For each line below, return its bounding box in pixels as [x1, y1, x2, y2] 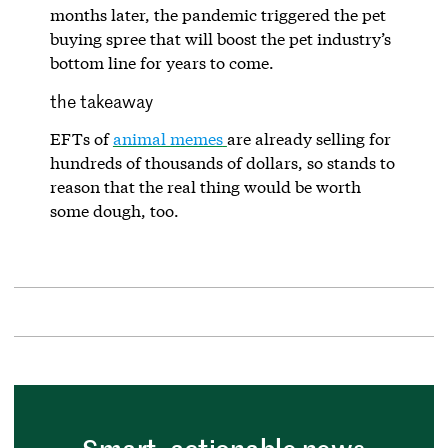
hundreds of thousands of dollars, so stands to [49, 151, 395, 173]
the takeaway [49, 88, 153, 113]
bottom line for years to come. [49, 51, 274, 73]
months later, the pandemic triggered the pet [49, 3, 386, 25]
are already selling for [226, 127, 391, 149]
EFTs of [49, 127, 113, 149]
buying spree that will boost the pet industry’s [49, 27, 391, 49]
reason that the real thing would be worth [49, 175, 361, 197]
